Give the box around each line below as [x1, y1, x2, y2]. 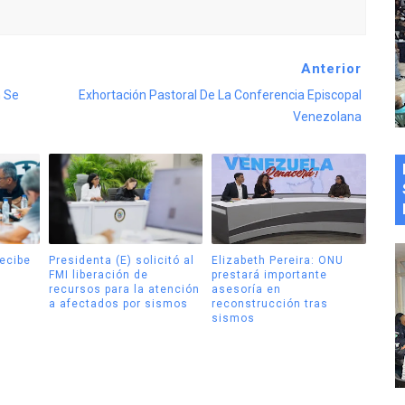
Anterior [300, 61, 362, 78]
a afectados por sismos [48, 297, 188, 310]
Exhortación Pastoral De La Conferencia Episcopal [78, 88, 362, 103]
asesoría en [212, 282, 281, 296]
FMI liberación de [48, 268, 148, 281]
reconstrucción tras [212, 297, 328, 310]
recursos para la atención [48, 282, 200, 296]
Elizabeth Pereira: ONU [212, 253, 344, 267]
